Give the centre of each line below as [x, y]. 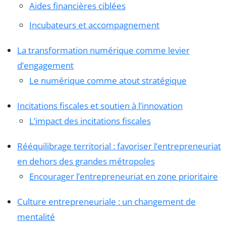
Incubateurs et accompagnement [94, 25]
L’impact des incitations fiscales [90, 121]
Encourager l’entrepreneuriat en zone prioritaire [124, 176]
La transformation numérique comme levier [103, 50]
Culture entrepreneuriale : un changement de [106, 201]
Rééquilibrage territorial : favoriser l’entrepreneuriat [119, 146]
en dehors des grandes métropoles [86, 161]
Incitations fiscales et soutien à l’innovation [100, 105]
